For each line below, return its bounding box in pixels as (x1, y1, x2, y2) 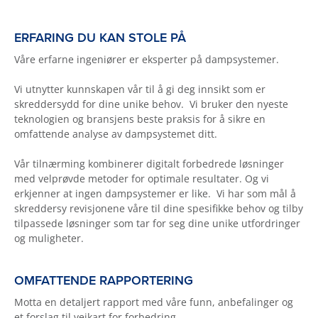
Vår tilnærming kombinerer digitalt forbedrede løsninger (14, 157, 284, 171)
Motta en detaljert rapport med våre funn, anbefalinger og (14, 295, 293, 309)
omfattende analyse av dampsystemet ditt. (14, 127, 217, 141)
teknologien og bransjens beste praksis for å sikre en (14, 112, 265, 126)
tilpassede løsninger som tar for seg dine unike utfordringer (14, 216, 300, 231)
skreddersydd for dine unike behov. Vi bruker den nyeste (14, 97, 288, 111)
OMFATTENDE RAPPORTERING (14, 271, 193, 290)
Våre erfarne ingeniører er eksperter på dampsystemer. (14, 53, 282, 67)
